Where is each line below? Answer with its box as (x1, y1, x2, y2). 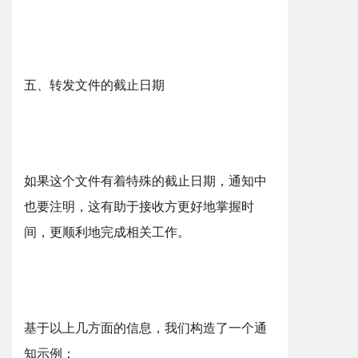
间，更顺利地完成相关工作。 (24, 225, 190, 239)
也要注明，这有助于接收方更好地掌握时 (24, 200, 254, 213)
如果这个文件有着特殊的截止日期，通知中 (24, 174, 267, 188)
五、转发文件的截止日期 (24, 78, 165, 92)
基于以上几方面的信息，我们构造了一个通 (24, 321, 267, 335)
